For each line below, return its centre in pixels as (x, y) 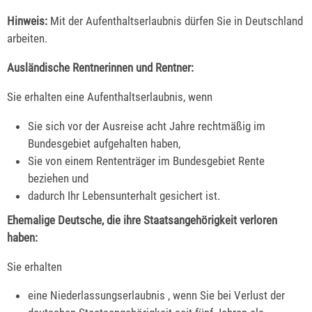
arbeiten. (27, 39)
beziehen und (58, 178)
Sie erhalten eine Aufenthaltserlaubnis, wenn (110, 97)
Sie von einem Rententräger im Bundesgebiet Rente (147, 161)
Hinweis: (27, 21)
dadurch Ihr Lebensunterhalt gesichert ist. (124, 195)
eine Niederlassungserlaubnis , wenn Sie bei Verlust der (157, 296)
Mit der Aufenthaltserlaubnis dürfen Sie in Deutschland (175, 21)
